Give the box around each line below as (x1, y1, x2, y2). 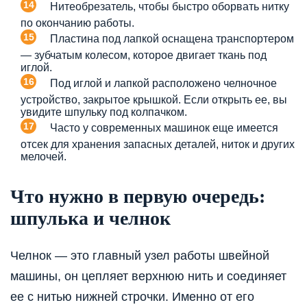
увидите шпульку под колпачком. (21, 106, 187, 118)
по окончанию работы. (21, 16, 134, 29)
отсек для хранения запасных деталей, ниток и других (21, 138, 295, 150)
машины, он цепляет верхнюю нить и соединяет (10, 269, 286, 284)
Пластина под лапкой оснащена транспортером (50, 32, 294, 45)
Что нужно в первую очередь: (10, 185, 265, 207)
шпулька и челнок (10, 207, 171, 229)
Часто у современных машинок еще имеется (50, 121, 278, 134)
